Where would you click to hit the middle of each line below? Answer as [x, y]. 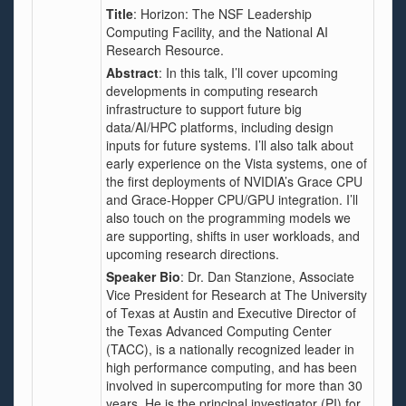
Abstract [132, 72]
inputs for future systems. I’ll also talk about [230, 145]
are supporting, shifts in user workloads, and [233, 236]
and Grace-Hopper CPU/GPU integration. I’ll [232, 199]
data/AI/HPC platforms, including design [220, 127]
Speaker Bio [143, 276]
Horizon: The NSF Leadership [226, 14]
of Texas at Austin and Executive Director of [231, 313]
